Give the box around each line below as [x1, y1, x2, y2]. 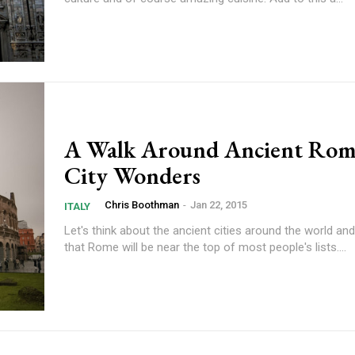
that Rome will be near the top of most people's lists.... [64, 240, 346, 255]
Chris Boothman [105, 199, 179, 212]
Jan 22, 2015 [190, 199, 247, 212]
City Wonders [64, 160, 200, 192]
